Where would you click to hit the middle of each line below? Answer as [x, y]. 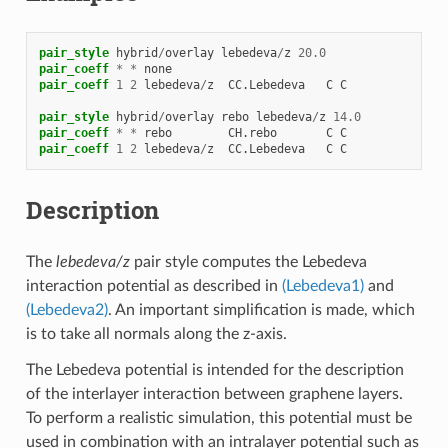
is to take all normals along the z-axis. [156, 333]
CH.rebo [252, 132]
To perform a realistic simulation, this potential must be [218, 417]
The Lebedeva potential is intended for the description [214, 369]
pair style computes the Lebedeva [248, 261]
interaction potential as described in [153, 285]
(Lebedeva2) [66, 309]
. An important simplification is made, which [261, 309]
